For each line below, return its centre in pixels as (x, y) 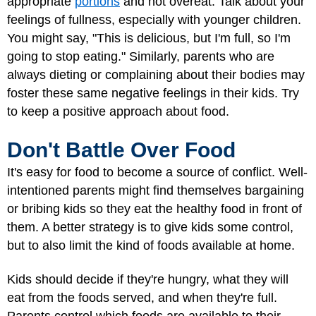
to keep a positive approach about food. (118, 111)
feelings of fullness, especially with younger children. (154, 20)
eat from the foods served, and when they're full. (142, 298)
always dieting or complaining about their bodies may (156, 75)
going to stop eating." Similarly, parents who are (141, 56)
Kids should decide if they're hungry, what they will (148, 279)
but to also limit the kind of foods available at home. (151, 245)
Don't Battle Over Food (121, 150)
